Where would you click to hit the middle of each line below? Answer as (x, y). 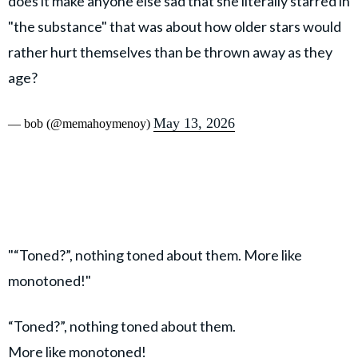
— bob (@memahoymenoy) (81, 123)
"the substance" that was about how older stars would (175, 26)
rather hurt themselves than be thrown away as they (170, 52)
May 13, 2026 (194, 123)
